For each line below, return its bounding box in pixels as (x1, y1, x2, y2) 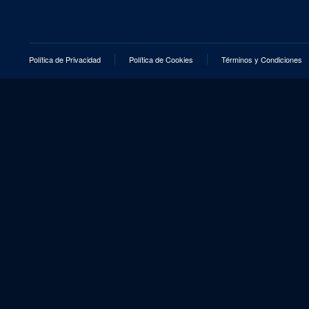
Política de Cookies (129, 54, 193, 66)
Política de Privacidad (29, 54, 101, 66)
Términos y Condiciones (221, 54, 302, 66)
